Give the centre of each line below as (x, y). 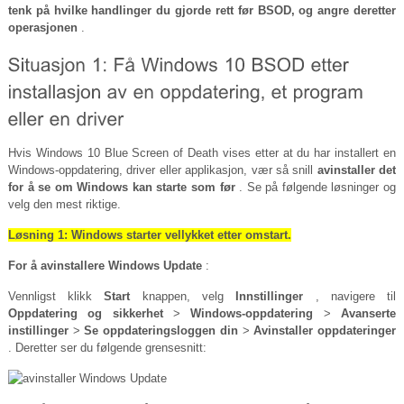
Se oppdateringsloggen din (161, 331)
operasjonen (42, 28)
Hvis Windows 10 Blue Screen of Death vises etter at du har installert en (202, 153)
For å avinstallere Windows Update (105, 266)
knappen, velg (183, 297)
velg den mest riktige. (64, 205)
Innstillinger (270, 297)
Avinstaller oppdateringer (325, 331)
